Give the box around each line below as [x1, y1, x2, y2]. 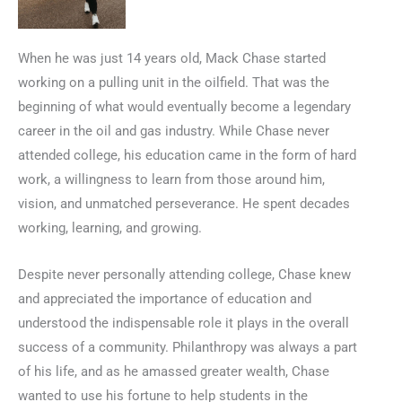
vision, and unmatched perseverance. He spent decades [18, 195, 350, 212]
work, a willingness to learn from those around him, [18, 170, 325, 188]
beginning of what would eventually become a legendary [18, 98, 351, 115]
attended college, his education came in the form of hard [18, 146, 356, 163]
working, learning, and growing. [18, 219, 202, 236]
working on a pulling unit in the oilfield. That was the [18, 74, 329, 91]
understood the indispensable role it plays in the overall [18, 315, 349, 332]
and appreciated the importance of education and [18, 291, 311, 308]
